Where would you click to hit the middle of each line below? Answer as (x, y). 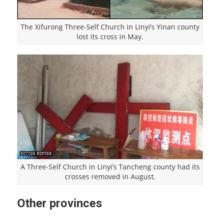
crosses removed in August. (110, 177)
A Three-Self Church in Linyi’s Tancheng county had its (110, 167)
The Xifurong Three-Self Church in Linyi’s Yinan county (110, 27)
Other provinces (60, 204)
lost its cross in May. (110, 37)
